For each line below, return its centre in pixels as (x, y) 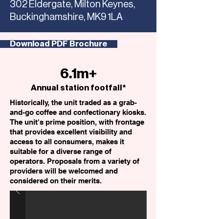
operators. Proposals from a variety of (75, 161)
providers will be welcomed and (64, 171)
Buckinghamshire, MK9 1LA (66, 17)
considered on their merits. (56, 181)
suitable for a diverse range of (61, 151)
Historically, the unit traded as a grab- (73, 102)
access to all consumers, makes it (67, 142)
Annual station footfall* (78, 88)
